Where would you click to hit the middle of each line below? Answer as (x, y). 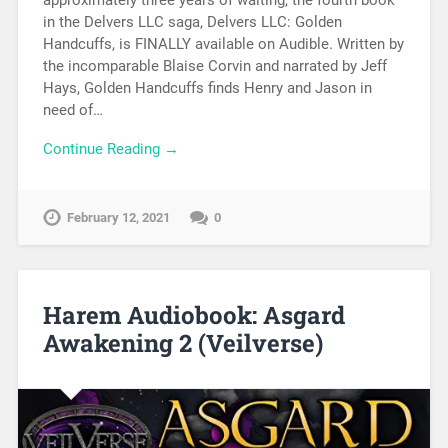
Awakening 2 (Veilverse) (182, 343)
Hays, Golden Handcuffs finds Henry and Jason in (207, 87)
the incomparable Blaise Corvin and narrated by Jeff (214, 65)
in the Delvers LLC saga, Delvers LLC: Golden (192, 21)
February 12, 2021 (118, 218)
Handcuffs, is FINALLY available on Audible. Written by (223, 43)
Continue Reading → (110, 148)
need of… (72, 109)
